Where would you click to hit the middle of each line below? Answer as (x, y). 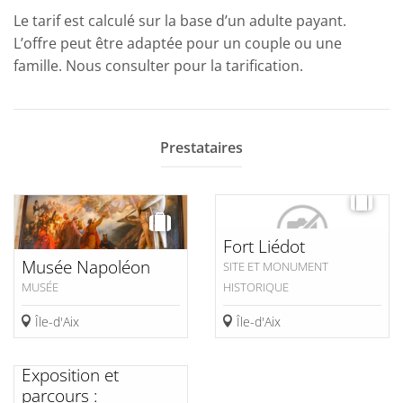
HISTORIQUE (256, 287)
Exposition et (70, 375)
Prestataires (201, 148)
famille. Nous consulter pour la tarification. (158, 66)
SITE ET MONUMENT (276, 266)
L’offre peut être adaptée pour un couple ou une (178, 44)
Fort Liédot (266, 246)
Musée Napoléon (88, 266)
